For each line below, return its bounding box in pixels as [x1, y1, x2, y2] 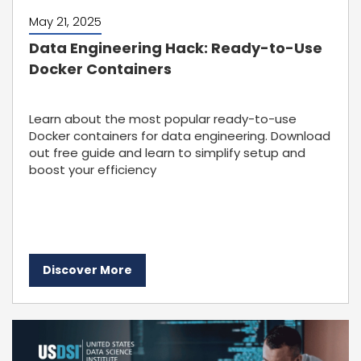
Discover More [43, 262, 132, 278]
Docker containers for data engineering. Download [29, 127, 330, 144]
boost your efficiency [29, 161, 156, 178]
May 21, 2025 [29, 13, 102, 30]
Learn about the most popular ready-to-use [29, 110, 297, 127]
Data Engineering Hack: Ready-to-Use [29, 38, 322, 58]
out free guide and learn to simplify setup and [29, 144, 305, 161]
